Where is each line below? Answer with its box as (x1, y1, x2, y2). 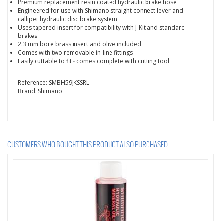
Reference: (18, 78, 49, 87)
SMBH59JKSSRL (49, 78, 89, 87)
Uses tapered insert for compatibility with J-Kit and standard (18, 23, 185, 32)
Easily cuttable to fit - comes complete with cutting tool (18, 57, 169, 65)
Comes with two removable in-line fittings (18, 48, 133, 57)
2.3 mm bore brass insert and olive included (18, 40, 141, 48)
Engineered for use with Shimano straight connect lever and (18, 6, 183, 15)
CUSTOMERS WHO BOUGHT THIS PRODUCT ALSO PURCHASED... (7, 141, 172, 149)
